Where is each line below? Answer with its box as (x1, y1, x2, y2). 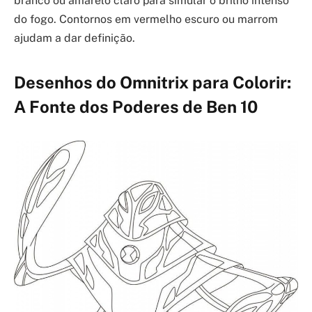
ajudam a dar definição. (14, 31, 135, 45)
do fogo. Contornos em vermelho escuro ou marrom (14, 13, 278, 26)
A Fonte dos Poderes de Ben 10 (14, 96, 258, 116)
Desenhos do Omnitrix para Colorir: (14, 72, 291, 92)
